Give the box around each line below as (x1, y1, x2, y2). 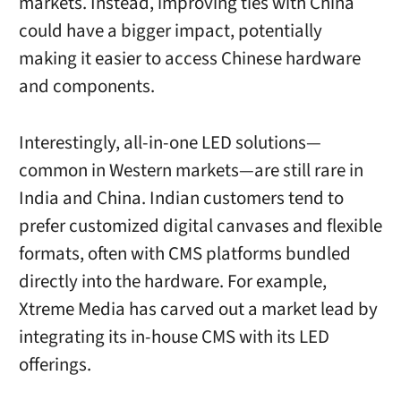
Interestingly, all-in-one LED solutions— (18, 129, 321, 156)
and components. (18, 73, 155, 100)
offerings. (18, 351, 91, 378)
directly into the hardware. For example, (18, 268, 327, 294)
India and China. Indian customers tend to (18, 184, 344, 211)
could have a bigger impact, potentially (18, 18, 322, 45)
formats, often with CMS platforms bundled (18, 240, 351, 267)
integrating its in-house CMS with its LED (18, 323, 329, 350)
